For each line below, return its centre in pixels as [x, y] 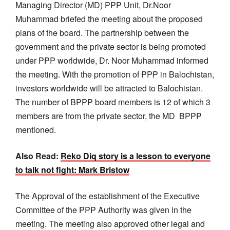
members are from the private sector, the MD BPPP [109, 116]
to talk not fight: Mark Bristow [72, 169]
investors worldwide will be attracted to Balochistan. [109, 88]
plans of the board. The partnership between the [102, 32]
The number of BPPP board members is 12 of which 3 [113, 102]
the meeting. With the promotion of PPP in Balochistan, [115, 74]
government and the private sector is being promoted [111, 46]
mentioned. [36, 129]
